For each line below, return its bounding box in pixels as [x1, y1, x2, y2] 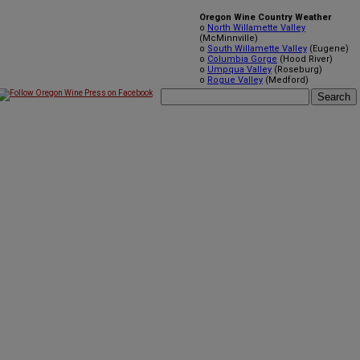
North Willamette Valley [207, 22, 305, 33]
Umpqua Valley [207, 64, 272, 75]
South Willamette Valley [207, 43, 307, 54]
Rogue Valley [207, 75, 263, 85]
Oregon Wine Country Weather [199, 12, 331, 22]
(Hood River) [277, 54, 333, 64]
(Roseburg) [272, 64, 322, 75]
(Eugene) [307, 43, 349, 54]
